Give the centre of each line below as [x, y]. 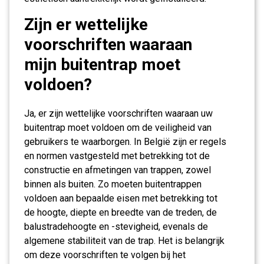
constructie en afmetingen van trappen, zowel [118, 170]
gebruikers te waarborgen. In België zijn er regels [125, 142]
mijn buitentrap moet [102, 65]
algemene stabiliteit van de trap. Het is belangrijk [124, 241]
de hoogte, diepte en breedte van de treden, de [121, 212]
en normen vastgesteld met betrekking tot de [117, 156]
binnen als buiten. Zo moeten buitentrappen [113, 184]
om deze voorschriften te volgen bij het [105, 255]
